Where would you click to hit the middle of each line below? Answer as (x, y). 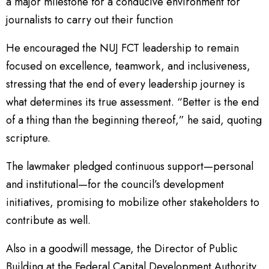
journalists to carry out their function (89, 20)
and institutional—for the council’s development (115, 184)
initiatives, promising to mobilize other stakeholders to (133, 202)
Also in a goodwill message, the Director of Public (122, 248)
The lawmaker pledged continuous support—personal (130, 166)
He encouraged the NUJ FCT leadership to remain (122, 48)
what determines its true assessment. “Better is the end (132, 102)
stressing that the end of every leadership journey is (125, 84)
